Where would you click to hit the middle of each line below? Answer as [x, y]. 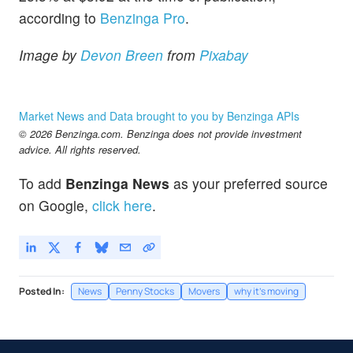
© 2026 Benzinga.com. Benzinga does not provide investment [160, 133]
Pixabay [224, 55]
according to [59, 18]
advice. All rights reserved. [80, 149]
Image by [50, 55]
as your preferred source [249, 183]
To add [42, 183]
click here [122, 205]
